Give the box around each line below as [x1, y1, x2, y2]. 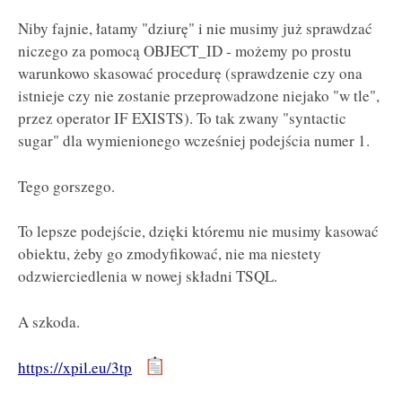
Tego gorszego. [18, 175, 115, 197]
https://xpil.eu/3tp [18, 356, 132, 378]
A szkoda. [18, 311, 80, 332]
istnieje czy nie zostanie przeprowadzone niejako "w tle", [18, 85, 380, 107]
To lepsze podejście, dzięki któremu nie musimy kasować [18, 221, 379, 242]
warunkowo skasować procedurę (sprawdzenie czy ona [18, 63, 363, 84]
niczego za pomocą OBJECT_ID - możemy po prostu [18, 40, 352, 62]
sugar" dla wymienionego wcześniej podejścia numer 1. [18, 130, 370, 152]
